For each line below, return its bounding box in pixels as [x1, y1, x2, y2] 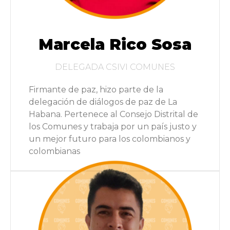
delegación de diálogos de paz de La [29, 97, 177, 107]
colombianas [29, 146, 80, 157]
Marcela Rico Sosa [39, 35, 191, 54]
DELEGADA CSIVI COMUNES [55, 62, 175, 72]
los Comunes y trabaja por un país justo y [29, 122, 197, 132]
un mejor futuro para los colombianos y [29, 134, 190, 144]
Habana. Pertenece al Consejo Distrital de [29, 109, 198, 120]
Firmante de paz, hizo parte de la [29, 85, 163, 95]
